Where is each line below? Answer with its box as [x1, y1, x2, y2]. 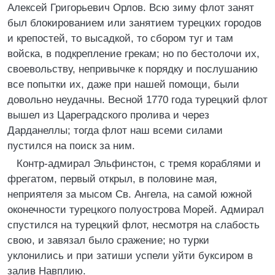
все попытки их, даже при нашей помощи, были [7, 79, 239, 90]
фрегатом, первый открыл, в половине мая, [7, 173, 217, 185]
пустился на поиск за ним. [7, 140, 135, 152]
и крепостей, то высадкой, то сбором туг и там [7, 33, 233, 44]
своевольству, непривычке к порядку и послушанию [7, 63, 258, 75]
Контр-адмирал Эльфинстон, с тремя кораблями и [17, 158, 261, 169]
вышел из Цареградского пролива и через [7, 109, 209, 121]
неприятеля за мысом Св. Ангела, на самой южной [7, 188, 252, 200]
